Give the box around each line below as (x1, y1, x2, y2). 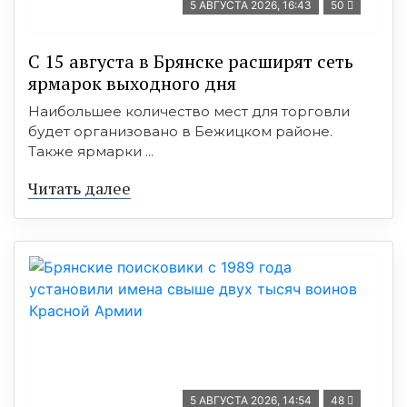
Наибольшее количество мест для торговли (28, 102, 350, 120)
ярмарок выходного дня (28, 70, 236, 95)
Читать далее (28, 176, 131, 199)
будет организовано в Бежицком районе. (28, 122, 333, 140)
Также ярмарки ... (28, 142, 154, 160)
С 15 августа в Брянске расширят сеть (28, 48, 353, 74)
